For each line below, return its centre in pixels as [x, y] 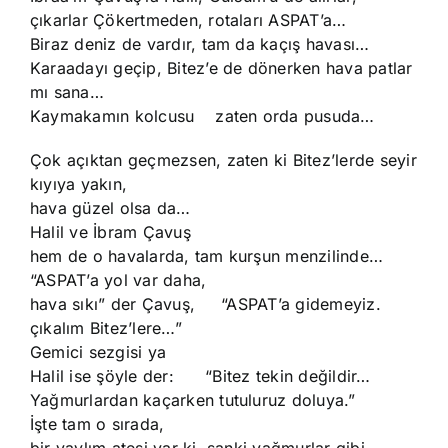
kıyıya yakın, [79, 184]
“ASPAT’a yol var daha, [118, 280]
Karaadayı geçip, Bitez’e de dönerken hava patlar [221, 68]
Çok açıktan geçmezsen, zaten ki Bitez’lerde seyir [223, 160]
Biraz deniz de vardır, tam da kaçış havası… [200, 44]
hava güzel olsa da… [110, 208]
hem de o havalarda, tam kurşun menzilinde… [207, 256]
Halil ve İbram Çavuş [110, 232]
